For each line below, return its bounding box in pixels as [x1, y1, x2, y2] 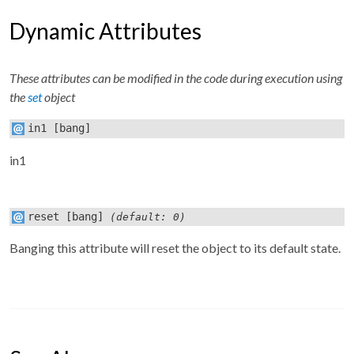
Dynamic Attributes [9, 17, 201, 45]
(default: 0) [104, 210, 186, 223]
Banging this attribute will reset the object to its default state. [9, 239, 341, 255]
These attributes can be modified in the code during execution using [9, 70, 342, 86]
